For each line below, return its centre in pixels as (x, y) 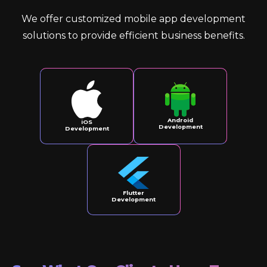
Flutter (133, 193)
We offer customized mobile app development (133, 19)
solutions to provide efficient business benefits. (133, 36)
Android (180, 120)
